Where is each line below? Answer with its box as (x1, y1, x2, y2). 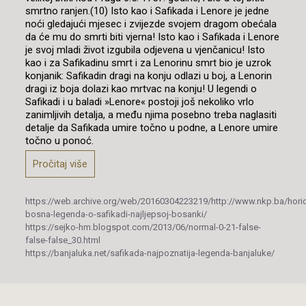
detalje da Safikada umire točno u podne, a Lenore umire (25, 121, 278, 134)
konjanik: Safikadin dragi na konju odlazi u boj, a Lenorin (25, 69, 272, 82)
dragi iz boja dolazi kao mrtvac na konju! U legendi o (25, 82, 257, 95)
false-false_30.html (25, 234, 100, 245)
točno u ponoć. (25, 134, 94, 147)
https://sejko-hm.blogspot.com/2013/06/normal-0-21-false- (25, 221, 261, 232)
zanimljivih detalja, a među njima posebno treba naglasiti (25, 108, 277, 121)
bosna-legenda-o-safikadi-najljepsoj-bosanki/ (25, 208, 207, 219)
